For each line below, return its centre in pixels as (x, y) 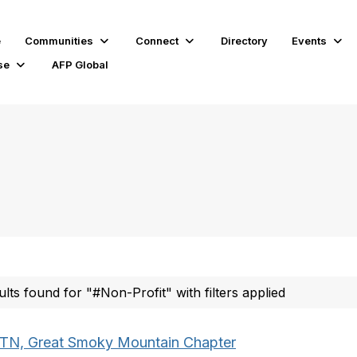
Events (310, 40)
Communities (59, 40)
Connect (157, 40)
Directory (245, 40)
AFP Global (80, 64)
